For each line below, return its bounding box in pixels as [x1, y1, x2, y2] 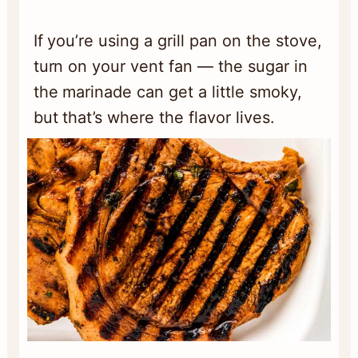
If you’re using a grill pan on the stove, [33, 31, 322, 51]
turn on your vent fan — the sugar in [33, 57, 308, 77]
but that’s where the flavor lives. [33, 108, 275, 128]
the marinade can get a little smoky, [33, 82, 302, 102]
